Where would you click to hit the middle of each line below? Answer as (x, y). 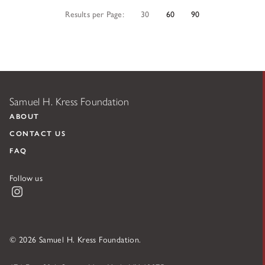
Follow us (26, 178)
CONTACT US (38, 133)
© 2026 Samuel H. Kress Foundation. (75, 239)
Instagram (46, 189)
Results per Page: (95, 14)
